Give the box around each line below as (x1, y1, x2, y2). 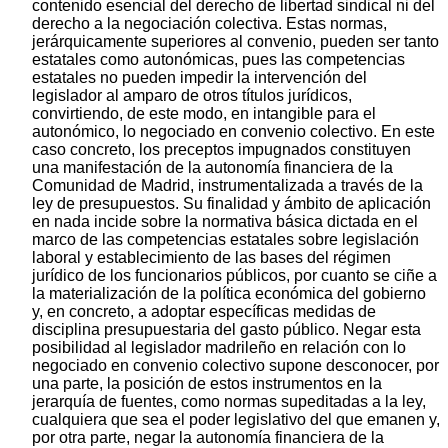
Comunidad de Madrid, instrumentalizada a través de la (32, 176, 423, 194)
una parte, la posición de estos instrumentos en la (32, 374, 382, 392)
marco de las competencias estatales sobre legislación (32, 230, 419, 248)
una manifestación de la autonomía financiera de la (32, 158, 393, 176)
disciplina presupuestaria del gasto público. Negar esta (32, 320, 421, 338)
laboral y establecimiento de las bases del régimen (32, 248, 391, 266)
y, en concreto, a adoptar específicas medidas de (32, 302, 376, 320)
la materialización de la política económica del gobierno (32, 284, 426, 302)
